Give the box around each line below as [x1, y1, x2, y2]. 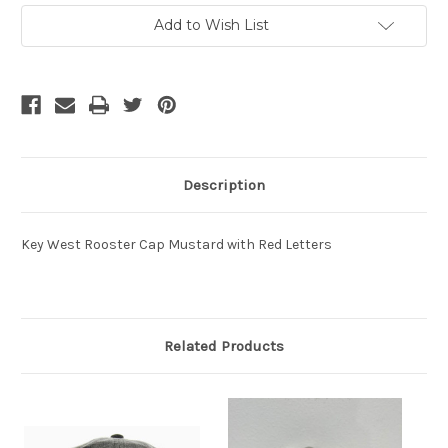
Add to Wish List [153, 16, 269, 35]
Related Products [164, 337, 284, 356]
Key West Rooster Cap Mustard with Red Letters [21, 236, 332, 254]
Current [21, 6, 71, 23]
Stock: [21, 25, 63, 42]
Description [183, 176, 265, 195]
